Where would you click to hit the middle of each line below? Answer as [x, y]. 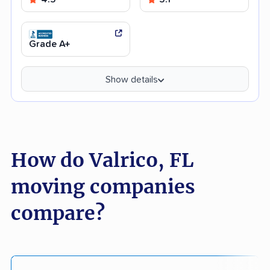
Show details [132, 79]
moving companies [103, 187]
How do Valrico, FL [102, 160]
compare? [58, 213]
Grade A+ [49, 44]
